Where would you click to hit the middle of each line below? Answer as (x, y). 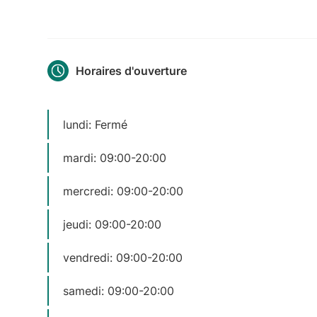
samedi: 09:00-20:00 (119, 290)
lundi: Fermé (96, 124)
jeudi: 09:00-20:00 (113, 224)
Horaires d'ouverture (132, 70)
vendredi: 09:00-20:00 (123, 257)
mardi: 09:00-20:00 (115, 157)
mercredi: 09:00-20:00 (123, 191)
